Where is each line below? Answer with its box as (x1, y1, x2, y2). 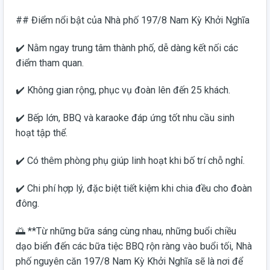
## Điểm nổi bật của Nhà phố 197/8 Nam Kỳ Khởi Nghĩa (16, 14, 250, 26)
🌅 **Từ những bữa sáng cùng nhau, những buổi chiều (16, 225, 236, 237)
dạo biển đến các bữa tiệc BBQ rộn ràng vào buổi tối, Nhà (16, 240, 252, 252)
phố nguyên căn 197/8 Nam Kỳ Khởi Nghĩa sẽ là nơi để (16, 255, 243, 267)
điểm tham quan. (16, 57, 84, 69)
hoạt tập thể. (16, 127, 67, 139)
